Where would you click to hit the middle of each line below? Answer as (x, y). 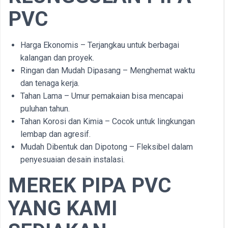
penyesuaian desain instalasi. (73, 160)
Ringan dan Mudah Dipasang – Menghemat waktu (108, 70)
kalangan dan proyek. (57, 58)
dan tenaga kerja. (50, 83)
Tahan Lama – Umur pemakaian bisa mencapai (102, 96)
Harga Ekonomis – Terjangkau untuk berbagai (100, 45)
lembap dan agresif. (55, 134)
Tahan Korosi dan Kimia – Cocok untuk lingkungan (108, 121)
